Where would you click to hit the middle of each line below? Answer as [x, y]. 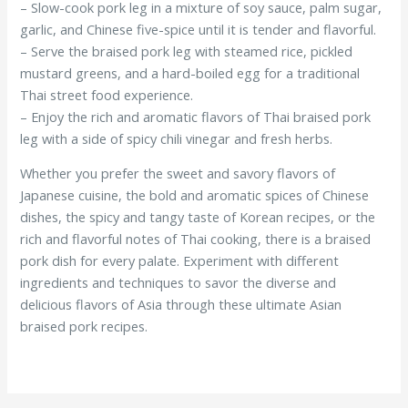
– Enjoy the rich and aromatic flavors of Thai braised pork [196, 116]
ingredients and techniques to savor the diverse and [178, 283]
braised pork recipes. [84, 326]
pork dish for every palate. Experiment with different [180, 261]
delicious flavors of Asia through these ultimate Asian [181, 305]
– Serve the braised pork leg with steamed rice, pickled [187, 51]
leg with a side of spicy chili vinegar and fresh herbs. [177, 138]
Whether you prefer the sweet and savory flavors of [178, 173]
